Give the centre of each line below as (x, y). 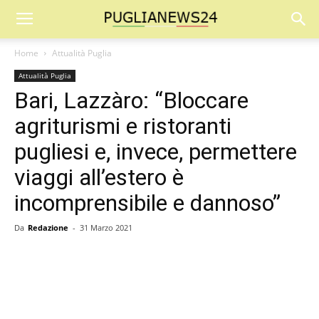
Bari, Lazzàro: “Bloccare (131, 100)
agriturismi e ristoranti (123, 126)
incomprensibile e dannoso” (147, 203)
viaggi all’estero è (99, 177)
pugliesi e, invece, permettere (156, 152)
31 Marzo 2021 (106, 228)
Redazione (48, 228)
